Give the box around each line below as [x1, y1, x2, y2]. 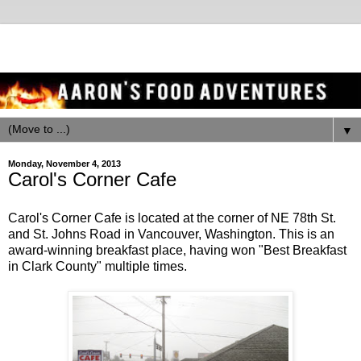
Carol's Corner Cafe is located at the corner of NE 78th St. [8, 210, 336, 225]
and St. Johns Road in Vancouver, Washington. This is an [8, 226, 334, 241]
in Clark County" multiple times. [8, 259, 187, 273]
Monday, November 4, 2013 [8, 158, 121, 168]
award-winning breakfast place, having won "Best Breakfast [8, 243, 346, 257]
